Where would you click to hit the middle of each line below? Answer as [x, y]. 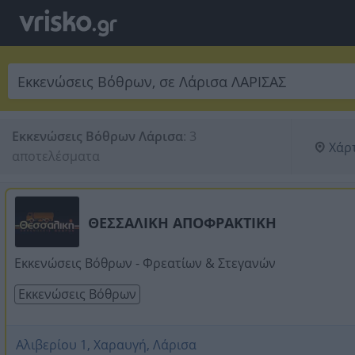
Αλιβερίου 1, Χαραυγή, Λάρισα [106, 345]
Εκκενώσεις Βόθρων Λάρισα [97, 136]
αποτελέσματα [56, 156]
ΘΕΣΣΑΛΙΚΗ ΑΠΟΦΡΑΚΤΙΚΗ [182, 223]
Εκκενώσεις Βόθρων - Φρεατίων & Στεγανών [145, 263]
